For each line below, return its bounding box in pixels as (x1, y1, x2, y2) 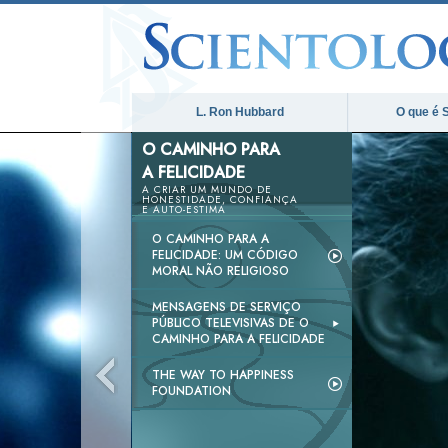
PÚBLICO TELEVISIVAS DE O (152, 314, 309, 332)
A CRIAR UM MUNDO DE (142, 182, 272, 197)
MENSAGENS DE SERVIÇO (152, 298, 301, 316)
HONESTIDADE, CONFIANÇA (142, 192, 298, 207)
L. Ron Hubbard (195, 105, 284, 119)
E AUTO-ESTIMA (142, 202, 226, 217)
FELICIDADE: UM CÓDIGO (152, 246, 298, 264)
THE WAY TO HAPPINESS (152, 366, 294, 384)
